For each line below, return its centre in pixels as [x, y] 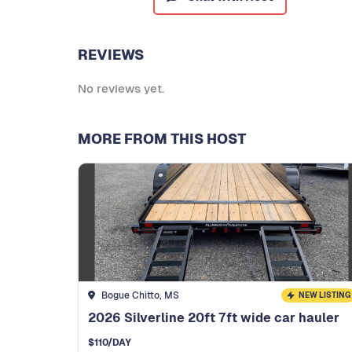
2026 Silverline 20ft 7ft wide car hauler [214, 318]
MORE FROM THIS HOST [162, 139]
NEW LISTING [324, 295]
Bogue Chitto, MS [140, 296]
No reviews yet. [121, 89]
